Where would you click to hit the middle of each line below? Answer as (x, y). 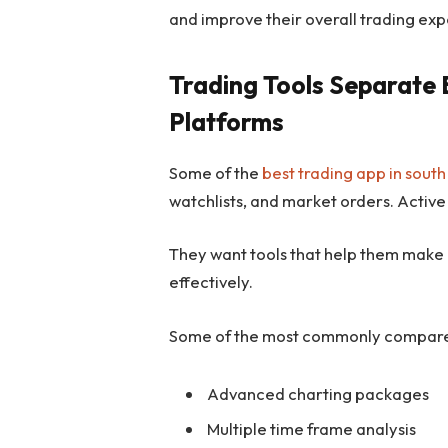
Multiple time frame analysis (312, 429)
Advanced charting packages (318, 393)
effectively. (211, 282)
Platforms (227, 122)
